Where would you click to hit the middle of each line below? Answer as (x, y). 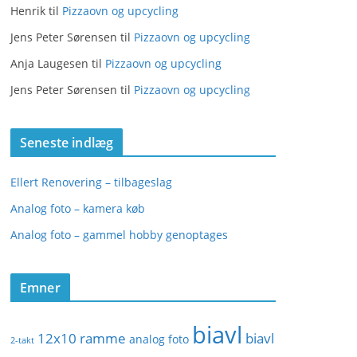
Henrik (28, 11)
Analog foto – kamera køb (78, 208)
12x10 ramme (82, 338)
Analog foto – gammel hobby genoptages (119, 235)
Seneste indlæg (67, 143)
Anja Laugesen (49, 63)
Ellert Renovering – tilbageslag (91, 182)
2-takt (22, 340)
